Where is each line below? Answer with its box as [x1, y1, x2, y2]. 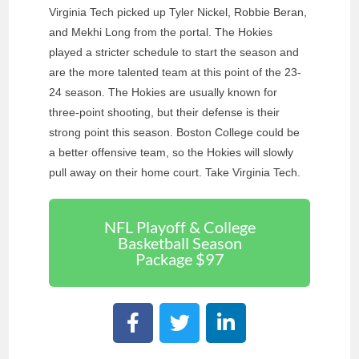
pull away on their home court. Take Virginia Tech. [49, 165, 301, 179]
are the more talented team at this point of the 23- [49, 65, 302, 79]
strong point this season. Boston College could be [49, 125, 301, 139]
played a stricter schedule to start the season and [49, 45, 300, 58]
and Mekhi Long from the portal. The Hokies [49, 25, 273, 38]
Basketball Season [117, 232, 242, 252]
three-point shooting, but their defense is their [49, 105, 280, 119]
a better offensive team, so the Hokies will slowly [49, 145, 294, 159]
